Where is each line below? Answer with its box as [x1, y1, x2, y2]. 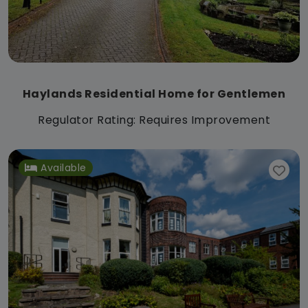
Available [41, 160, 87, 175]
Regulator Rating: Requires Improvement [38, 111, 270, 128]
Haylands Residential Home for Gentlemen [22, 85, 286, 102]
